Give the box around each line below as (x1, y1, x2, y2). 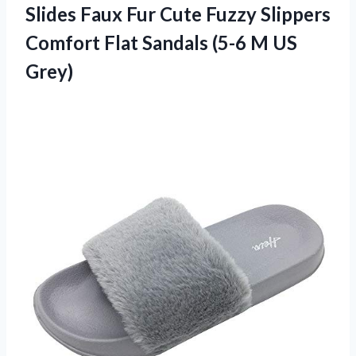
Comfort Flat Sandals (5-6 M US (25, 31, 297, 55)
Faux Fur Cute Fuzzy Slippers (76, 2, 331, 26)
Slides (25, 2, 76, 26)
